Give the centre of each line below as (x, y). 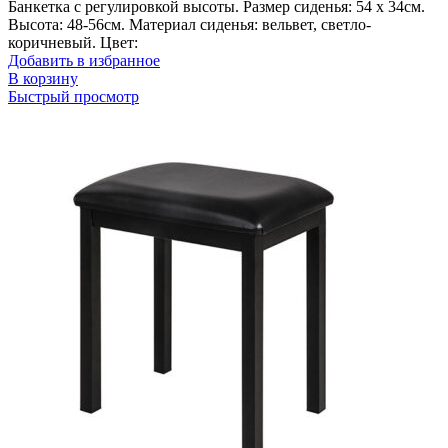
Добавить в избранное (84, 60)
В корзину (43, 78)
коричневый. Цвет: (73, 42)
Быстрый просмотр (73, 96)
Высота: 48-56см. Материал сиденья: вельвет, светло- (189, 24)
